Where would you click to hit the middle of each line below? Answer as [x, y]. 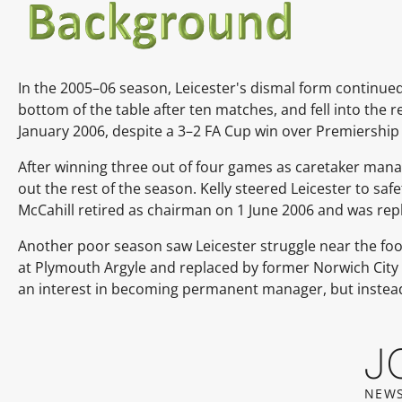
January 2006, [63, 131]
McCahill [46, 210]
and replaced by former [230, 267]
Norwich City [356, 267]
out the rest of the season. [107, 188]
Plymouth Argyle [91, 267]
